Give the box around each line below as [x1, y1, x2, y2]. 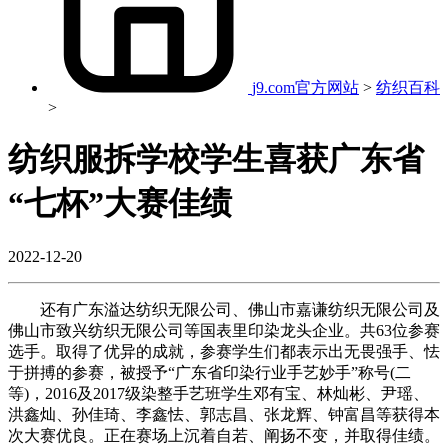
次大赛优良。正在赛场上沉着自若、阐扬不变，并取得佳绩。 [8, 426, 440, 444]
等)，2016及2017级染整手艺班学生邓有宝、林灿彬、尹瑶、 [8, 384, 429, 402]
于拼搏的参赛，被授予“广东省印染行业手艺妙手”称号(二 [8, 363, 411, 381]
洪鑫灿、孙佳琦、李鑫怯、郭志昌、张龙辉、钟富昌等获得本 [8, 405, 440, 423]
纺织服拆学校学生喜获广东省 [8, 141, 424, 178]
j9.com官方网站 [252, 78, 359, 96]
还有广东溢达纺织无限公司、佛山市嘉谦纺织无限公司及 [8, 300, 440, 318]
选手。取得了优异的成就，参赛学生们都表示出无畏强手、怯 [8, 342, 440, 360]
